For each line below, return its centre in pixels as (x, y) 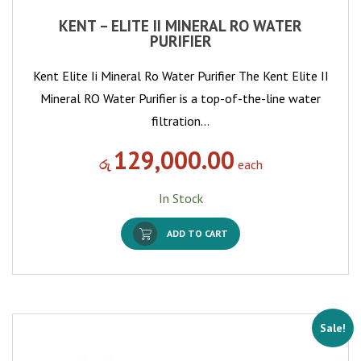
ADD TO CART (197, 233)
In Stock (180, 198)
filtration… (180, 120)
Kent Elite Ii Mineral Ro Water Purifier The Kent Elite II (180, 75)
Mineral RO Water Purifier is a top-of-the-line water (180, 98)
